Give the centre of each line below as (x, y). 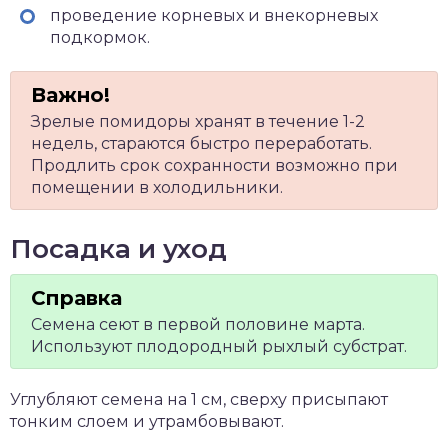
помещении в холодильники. (157, 187)
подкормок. (100, 37)
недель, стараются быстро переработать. (201, 143)
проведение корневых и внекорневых (214, 15)
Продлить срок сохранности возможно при (214, 165)
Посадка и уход (118, 249)
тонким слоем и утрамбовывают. (147, 421)
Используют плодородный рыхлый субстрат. (219, 346)
